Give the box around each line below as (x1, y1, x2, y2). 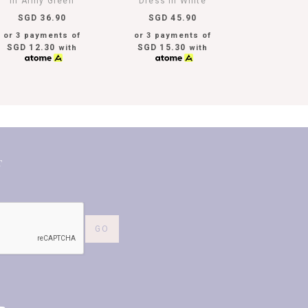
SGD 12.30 (6, 41, 56, 54)
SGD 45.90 (148, 11, 197, 24)
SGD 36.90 (17, 11, 67, 24)
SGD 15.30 (137, 41, 186, 54)
